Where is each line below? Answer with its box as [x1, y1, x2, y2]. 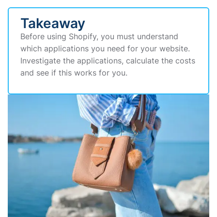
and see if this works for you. [20, 67, 127, 77]
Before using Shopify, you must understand [20, 31, 178, 41]
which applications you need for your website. [20, 43, 190, 53]
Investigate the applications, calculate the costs [20, 55, 195, 65]
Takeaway [20, 15, 85, 31]
